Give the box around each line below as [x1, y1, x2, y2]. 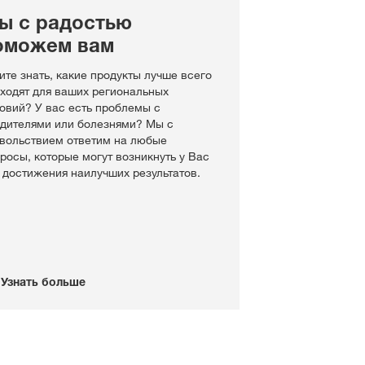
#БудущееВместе [174, 12, 310, 32]
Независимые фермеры [174, 61, 363, 81]
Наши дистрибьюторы [174, 37, 353, 56]
